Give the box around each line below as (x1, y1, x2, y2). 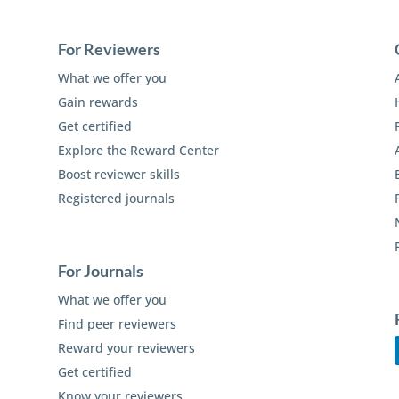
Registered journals (57, 190, 175, 207)
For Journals (57, 261, 143, 281)
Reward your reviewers (57, 339, 195, 357)
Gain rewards (57, 94, 138, 110)
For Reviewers (57, 39, 160, 59)
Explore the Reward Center (57, 142, 219, 159)
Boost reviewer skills (57, 166, 180, 183)
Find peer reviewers (57, 315, 176, 333)
